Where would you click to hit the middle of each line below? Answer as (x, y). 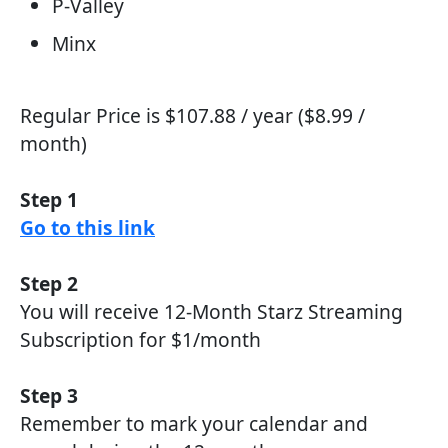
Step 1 (49, 199)
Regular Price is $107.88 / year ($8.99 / (192, 115)
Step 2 (49, 283)
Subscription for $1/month (140, 339)
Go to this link (87, 227)
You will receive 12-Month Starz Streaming (211, 311)
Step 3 (49, 395)
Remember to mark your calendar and (194, 423)
